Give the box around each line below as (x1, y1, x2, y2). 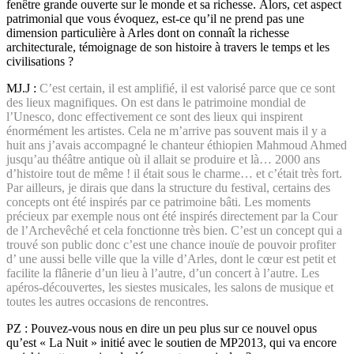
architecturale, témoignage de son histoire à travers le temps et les (6, 40, 330, 55)
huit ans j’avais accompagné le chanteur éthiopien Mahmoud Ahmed (6, 138, 347, 153)
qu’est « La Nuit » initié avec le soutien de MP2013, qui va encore (6, 336, 337, 350)
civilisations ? (6, 55, 73, 69)
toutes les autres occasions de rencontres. (6, 295, 209, 309)
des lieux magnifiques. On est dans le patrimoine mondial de (6, 96, 306, 110)
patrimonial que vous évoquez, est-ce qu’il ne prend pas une (6, 12, 304, 26)
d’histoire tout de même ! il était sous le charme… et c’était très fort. (6, 167, 342, 181)
